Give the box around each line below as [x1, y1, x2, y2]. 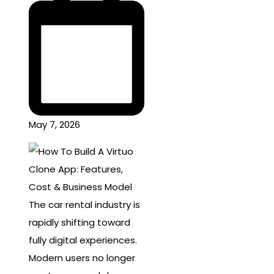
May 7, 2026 [29, 118, 80, 131]
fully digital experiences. [29, 233, 137, 246]
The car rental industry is [29, 198, 140, 211]
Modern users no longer [29, 251, 135, 264]
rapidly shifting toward [29, 215, 130, 229]
